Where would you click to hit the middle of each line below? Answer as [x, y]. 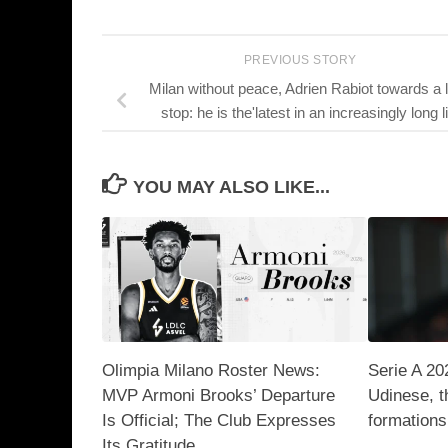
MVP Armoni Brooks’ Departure [218, 395]
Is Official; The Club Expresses [219, 420]
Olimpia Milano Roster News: [211, 370]
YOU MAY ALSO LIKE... [231, 186]
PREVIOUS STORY [302, 59]
